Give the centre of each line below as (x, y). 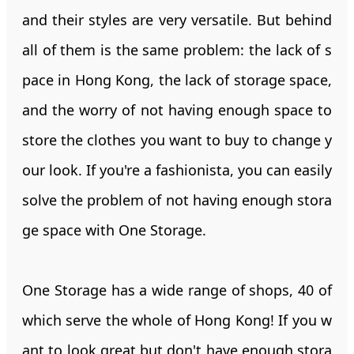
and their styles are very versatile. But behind (177, 19)
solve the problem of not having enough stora (177, 200)
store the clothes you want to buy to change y (177, 139)
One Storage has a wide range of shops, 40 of (177, 290)
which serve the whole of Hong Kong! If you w (177, 320)
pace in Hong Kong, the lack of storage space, (177, 79)
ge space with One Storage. (116, 230)
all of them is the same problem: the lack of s (177, 49)
